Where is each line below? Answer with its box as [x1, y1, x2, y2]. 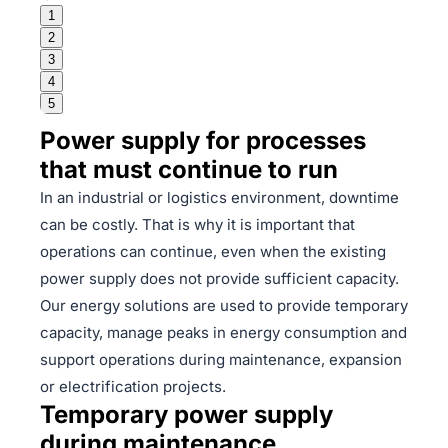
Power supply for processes [40, 126, 366, 156]
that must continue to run [40, 155, 338, 185]
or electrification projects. [40, 377, 226, 397]
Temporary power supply [40, 400, 333, 430]
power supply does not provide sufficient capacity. [40, 269, 399, 289]
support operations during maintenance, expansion [40, 350, 402, 370]
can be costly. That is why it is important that [40, 215, 355, 235]
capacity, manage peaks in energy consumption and [40, 323, 407, 343]
